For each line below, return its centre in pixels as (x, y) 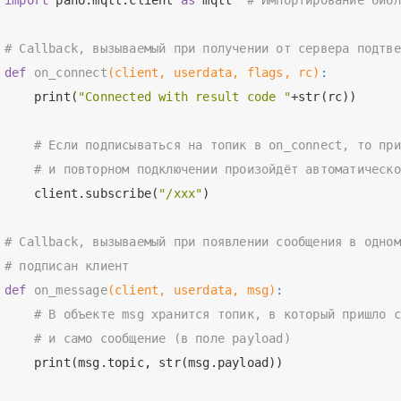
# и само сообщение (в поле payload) (162, 338)
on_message (70, 290)
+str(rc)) (324, 96)
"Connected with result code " (184, 96)
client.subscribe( (82, 193)
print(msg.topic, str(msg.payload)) (144, 362)
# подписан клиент (67, 265)
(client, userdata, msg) (192, 290)
